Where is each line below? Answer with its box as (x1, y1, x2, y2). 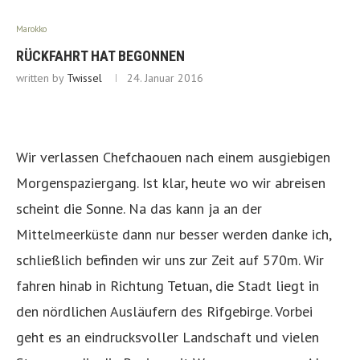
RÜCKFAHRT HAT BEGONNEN (16, 47, 185, 64)
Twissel (67, 71, 102, 85)
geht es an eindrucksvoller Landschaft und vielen (16, 328, 319, 346)
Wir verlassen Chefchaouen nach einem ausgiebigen (16, 148, 330, 166)
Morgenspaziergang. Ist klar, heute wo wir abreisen (16, 174, 325, 192)
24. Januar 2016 (127, 71, 203, 85)
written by (16, 71, 67, 85)
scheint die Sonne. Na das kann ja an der (16, 199, 262, 218)
